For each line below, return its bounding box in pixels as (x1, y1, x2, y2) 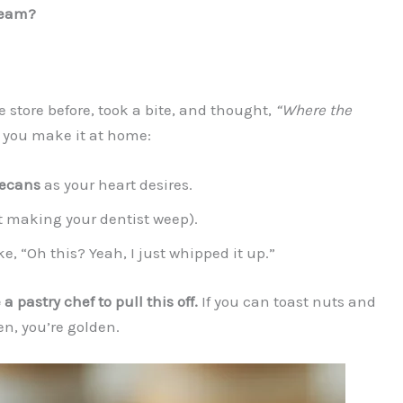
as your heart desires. (40, 175, 193, 194)
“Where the (274, 101, 352, 120)
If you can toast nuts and (197, 291, 376, 310)
